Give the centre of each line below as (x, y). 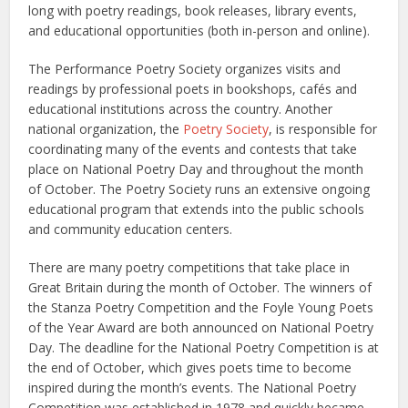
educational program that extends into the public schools (197, 209)
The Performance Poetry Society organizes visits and (185, 69)
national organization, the (106, 129)
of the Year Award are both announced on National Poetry (201, 327)
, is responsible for (323, 129)
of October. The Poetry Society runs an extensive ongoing (199, 189)
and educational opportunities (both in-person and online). (199, 31)
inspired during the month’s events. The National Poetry (193, 388)
